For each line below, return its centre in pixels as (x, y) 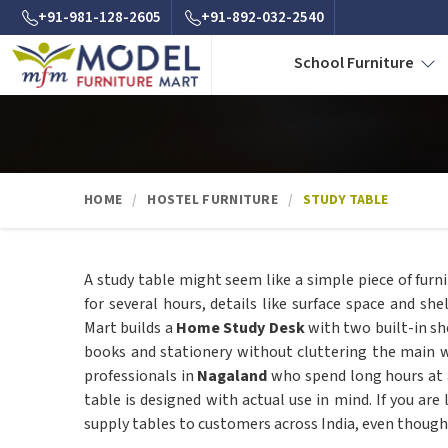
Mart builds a (130, 328)
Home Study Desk (240, 328)
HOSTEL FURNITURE (213, 200)
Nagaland (230, 376)
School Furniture (355, 63)
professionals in (139, 376)
